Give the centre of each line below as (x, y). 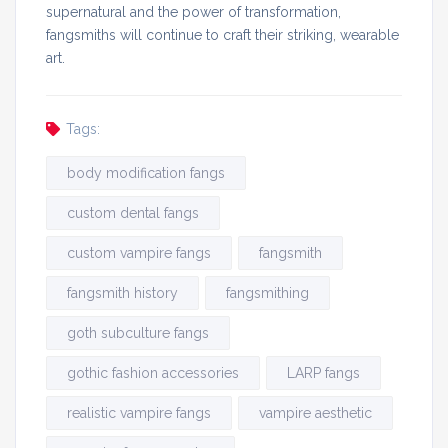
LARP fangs (323, 372)
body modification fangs (146, 172)
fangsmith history (122, 292)
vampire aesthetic (315, 412)
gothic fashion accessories (153, 372)
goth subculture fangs (138, 332)
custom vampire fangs (139, 252)
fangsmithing (267, 292)
